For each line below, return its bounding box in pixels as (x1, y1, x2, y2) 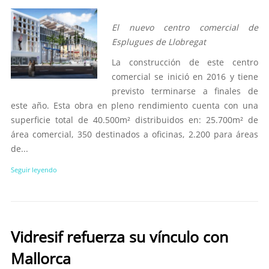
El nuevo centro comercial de (112, 22, 258, 33)
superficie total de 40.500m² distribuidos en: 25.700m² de (11, 114, 258, 125)
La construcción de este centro (112, 56, 258, 68)
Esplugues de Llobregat (112, 36, 207, 47)
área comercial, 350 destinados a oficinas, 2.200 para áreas (11, 128, 258, 140)
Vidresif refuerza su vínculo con (11, 226, 228, 247)
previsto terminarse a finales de (112, 85, 258, 97)
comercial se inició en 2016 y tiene (112, 71, 258, 82)
